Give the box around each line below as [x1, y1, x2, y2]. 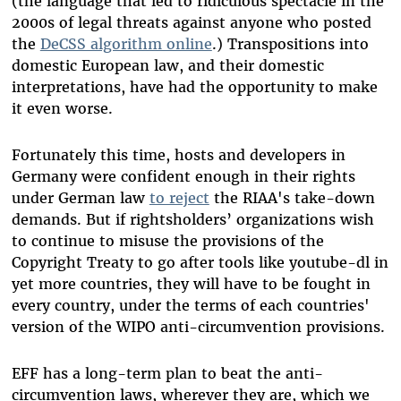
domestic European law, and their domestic [11, 55, 324, 74]
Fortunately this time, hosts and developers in [11, 145, 346, 164]
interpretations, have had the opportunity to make [11, 77, 378, 96]
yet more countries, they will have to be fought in [11, 274, 371, 293]
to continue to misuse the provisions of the [11, 231, 324, 250]
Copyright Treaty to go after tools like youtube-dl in [11, 252, 388, 271]
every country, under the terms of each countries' [11, 295, 370, 314]
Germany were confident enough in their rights [11, 166, 355, 185]
